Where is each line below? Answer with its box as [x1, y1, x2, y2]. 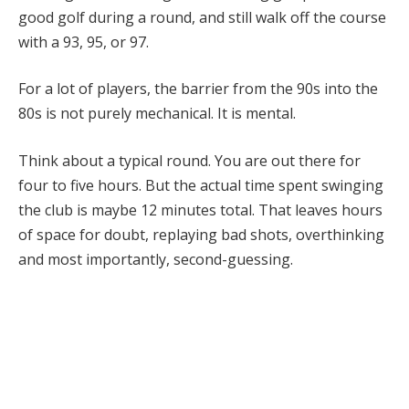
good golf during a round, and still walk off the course [18, 6, 386, 27]
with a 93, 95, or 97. [18, 31, 149, 52]
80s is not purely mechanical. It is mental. [18, 103, 296, 124]
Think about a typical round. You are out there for [18, 150, 361, 171]
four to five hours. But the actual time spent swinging [18, 174, 383, 195]
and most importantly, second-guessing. [18, 248, 293, 269]
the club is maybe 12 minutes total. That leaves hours [18, 199, 383, 220]
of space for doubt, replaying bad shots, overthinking [18, 224, 384, 245]
